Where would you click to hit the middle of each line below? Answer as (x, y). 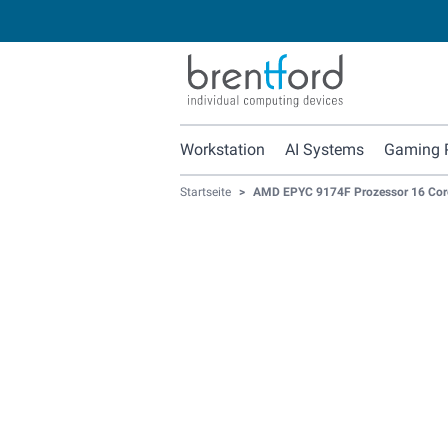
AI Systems (324, 150)
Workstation (222, 150)
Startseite (205, 192)
